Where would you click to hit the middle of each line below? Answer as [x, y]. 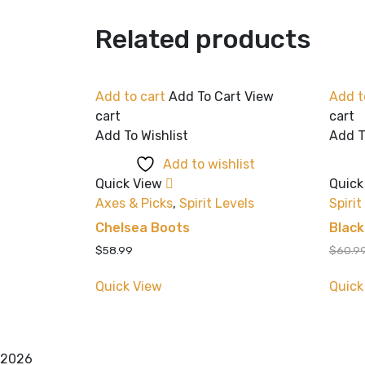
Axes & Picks [134, 204]
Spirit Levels [217, 204]
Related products [203, 40]
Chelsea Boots [143, 228]
